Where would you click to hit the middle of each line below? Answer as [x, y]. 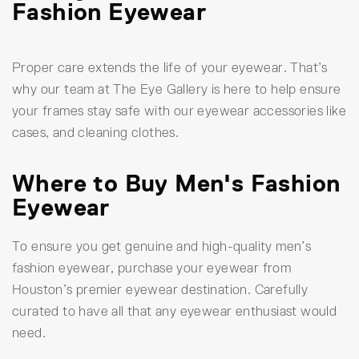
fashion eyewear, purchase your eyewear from [152, 268]
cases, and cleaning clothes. [96, 132]
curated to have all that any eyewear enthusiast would [175, 312]
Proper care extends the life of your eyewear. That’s [170, 67]
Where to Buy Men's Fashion [176, 183]
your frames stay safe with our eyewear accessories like [179, 111]
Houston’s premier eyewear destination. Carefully [160, 290]
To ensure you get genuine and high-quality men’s [162, 247]
